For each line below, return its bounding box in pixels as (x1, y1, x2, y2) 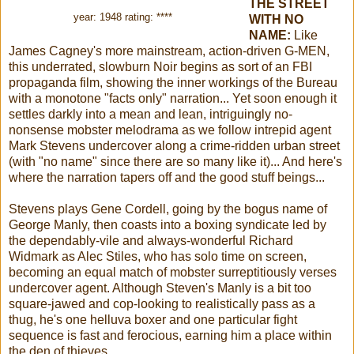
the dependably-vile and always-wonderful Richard (9, 233, 293, 247)
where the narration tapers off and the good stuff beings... (9, 170, 325, 184)
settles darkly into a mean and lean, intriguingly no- (9, 107, 292, 121)
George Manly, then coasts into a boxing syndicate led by (9, 217, 326, 232)
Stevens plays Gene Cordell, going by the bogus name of (9, 201, 327, 216)
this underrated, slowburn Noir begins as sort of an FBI (9, 59, 312, 73)
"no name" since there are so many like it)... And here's (39, 154, 342, 168)
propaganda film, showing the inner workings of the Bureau (9, 75, 337, 89)
